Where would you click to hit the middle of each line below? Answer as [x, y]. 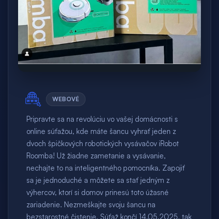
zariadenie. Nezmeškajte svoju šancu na [91, 205]
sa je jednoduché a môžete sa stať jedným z [98, 180]
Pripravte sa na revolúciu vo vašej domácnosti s [102, 119]
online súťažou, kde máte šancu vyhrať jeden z [101, 131]
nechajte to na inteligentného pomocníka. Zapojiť [106, 168]
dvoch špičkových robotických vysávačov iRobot [103, 144]
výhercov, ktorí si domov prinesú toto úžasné [98, 193]
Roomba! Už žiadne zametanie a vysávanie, [96, 156]
